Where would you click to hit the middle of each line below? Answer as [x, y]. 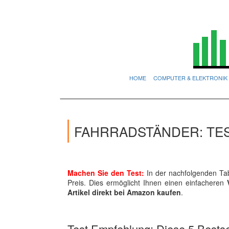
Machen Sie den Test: [106, 173]
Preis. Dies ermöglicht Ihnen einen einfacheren [147, 182]
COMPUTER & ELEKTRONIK [190, 78]
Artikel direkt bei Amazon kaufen [124, 192]
